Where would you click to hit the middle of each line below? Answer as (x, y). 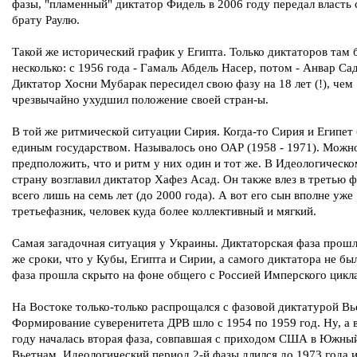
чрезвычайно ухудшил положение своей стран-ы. (140, 100)
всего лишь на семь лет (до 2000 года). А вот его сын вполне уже (182, 195)
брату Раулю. (46, 20)
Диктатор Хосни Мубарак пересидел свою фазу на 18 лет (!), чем (182, 84)
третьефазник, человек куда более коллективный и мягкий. (164, 211)
